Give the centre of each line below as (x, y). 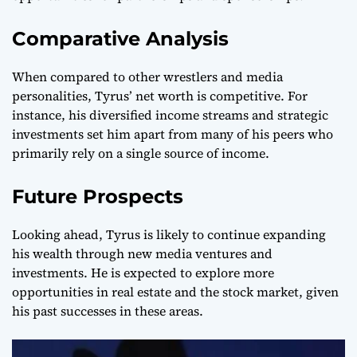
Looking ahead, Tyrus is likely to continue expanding (169, 234)
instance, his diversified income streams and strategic (170, 114)
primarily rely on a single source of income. (141, 153)
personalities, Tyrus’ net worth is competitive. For (160, 95)
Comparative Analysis (120, 38)
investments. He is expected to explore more (143, 272)
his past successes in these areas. (108, 310)
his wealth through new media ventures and (142, 253)
